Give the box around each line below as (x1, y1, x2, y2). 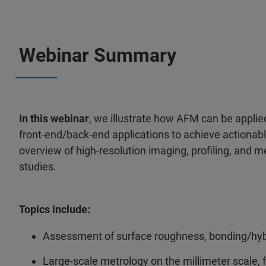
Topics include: (19, 203, 90, 216)
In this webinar (19, 112, 89, 125)
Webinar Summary (19, 44, 176, 66)
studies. (19, 160, 56, 173)
